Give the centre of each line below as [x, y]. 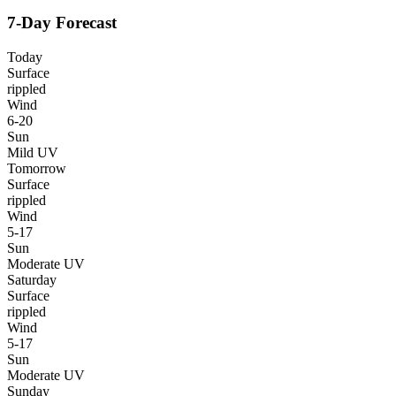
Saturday [32, 279]
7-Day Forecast [62, 23]
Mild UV [33, 152]
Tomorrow [37, 168]
